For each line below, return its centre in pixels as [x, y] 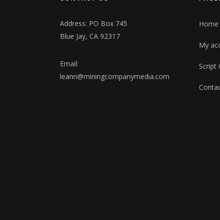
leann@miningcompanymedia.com [115, 77]
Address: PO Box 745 [94, 24]
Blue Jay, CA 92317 [90, 36]
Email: [69, 64]
